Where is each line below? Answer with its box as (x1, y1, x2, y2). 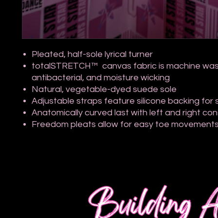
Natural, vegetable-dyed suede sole (32, 85, 177, 94)
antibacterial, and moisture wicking (32, 73, 170, 82)
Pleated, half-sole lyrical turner (32, 50, 153, 59)
